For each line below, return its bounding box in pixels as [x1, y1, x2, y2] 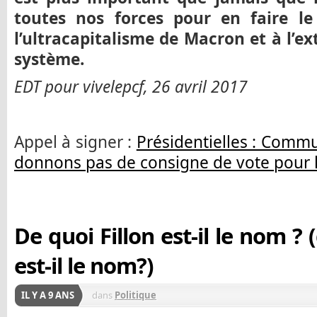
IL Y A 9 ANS [21, 289, 74, 302]
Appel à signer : [14, 130, 137, 153]
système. [14, 48, 93, 71]
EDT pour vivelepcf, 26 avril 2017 [14, 76, 248, 98]
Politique [115, 289, 156, 302]
